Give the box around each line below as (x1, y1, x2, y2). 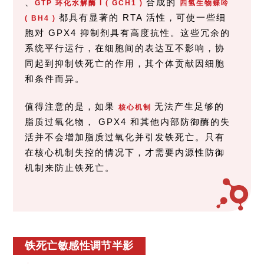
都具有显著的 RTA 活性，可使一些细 (59, 12, 227, 23)
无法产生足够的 (154, 101, 225, 112)
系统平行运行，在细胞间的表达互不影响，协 (25, 43, 226, 54)
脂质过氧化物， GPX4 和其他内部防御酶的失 (25, 117, 231, 127)
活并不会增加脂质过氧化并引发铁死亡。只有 (25, 132, 226, 143)
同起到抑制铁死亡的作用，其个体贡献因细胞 (25, 58, 226, 69)
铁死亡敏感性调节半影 (25, 240, 134, 252)
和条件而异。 (25, 74, 85, 84)
